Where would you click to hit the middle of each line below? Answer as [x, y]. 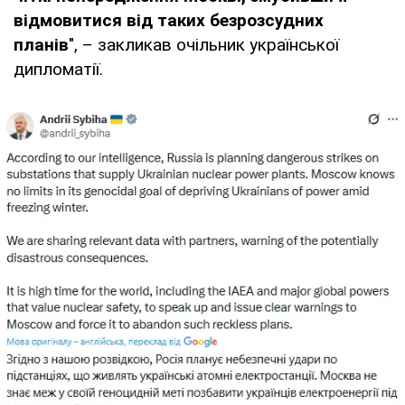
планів [41, 44]
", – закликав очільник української [204, 44]
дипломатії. [58, 69]
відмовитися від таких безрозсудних [169, 20]
